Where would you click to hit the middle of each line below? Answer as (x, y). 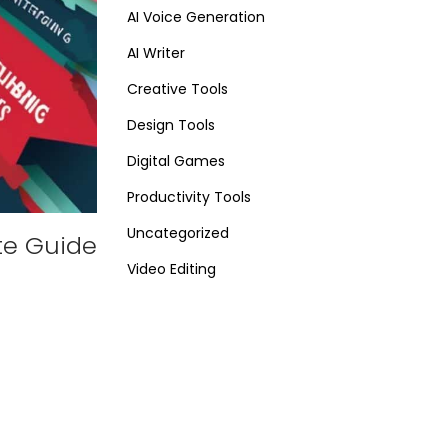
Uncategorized (178, 233)
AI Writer (156, 53)
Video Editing (171, 269)
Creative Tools (177, 89)
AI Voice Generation (196, 17)
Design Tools (171, 125)
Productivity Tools (189, 197)
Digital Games (176, 161)
